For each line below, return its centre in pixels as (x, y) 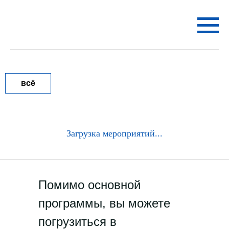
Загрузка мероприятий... (114, 133)
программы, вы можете (104, 203)
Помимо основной (89, 185)
